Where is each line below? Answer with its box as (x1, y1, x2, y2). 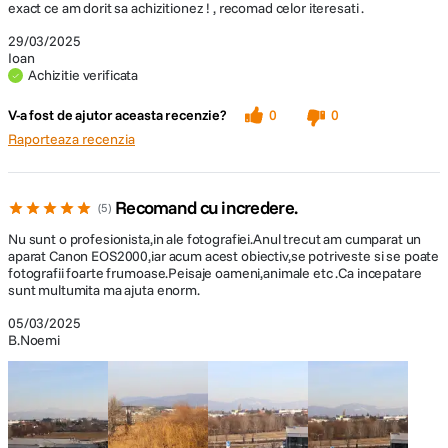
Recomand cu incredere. (115, 196, 298, 219)
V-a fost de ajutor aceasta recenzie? (8, 106, 227, 124)
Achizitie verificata (28, 66, 139, 84)
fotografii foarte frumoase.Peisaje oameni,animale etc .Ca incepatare (8, 264, 422, 282)
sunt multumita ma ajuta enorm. (8, 281, 200, 299)
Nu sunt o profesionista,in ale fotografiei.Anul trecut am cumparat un (8, 230, 422, 248)
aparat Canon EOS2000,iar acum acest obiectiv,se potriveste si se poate (8, 247, 440, 265)
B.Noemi (8, 331, 61, 349)
